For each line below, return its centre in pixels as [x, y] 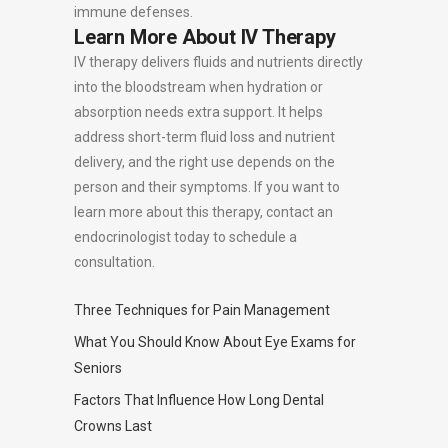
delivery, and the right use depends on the [204, 161]
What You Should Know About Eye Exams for [215, 341]
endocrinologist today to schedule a [185, 236]
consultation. [116, 261]
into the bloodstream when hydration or [198, 86]
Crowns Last [113, 425]
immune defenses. [133, 11]
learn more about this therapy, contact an [203, 211]
